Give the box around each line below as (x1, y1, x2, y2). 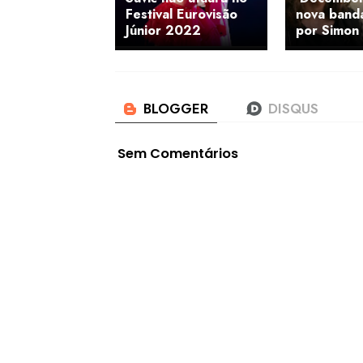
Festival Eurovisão (126, 4, 237, 23)
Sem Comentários (117, 144, 238, 164)
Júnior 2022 (126, 20, 201, 40)
